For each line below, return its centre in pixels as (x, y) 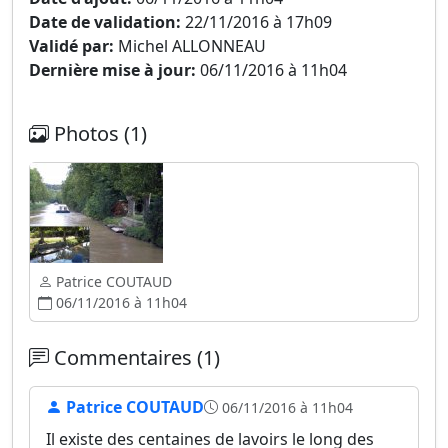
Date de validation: (105, 22)
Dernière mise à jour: (112, 70)
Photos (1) (98, 133)
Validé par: (71, 46)
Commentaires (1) (134, 357)
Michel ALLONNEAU (190, 46)
